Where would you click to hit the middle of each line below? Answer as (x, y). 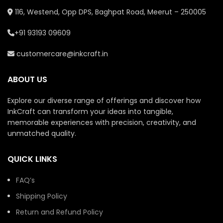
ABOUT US (27, 79)
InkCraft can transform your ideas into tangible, (90, 111)
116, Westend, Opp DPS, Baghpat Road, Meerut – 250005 (110, 12)
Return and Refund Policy (59, 212)
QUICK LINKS (32, 159)
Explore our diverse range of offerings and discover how (104, 101)
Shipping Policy (42, 196)
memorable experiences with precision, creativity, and (102, 122)
